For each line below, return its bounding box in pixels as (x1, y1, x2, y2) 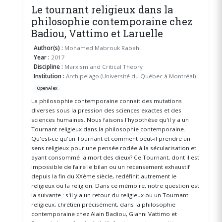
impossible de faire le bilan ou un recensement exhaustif (31, 163, 190, 170)
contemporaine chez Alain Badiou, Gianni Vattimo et (31, 210, 177, 218)
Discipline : (34, 62, 63, 70)
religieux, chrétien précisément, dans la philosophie (31, 200, 175, 208)
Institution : (34, 72, 65, 80)
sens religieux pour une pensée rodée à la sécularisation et (31, 144, 196, 152)
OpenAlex (37, 85, 58, 91)
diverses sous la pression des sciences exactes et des (31, 106, 181, 114)
